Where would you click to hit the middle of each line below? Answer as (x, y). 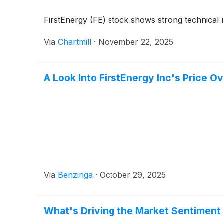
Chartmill (74, 42)
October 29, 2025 (133, 175)
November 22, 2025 (136, 42)
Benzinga (75, 175)
